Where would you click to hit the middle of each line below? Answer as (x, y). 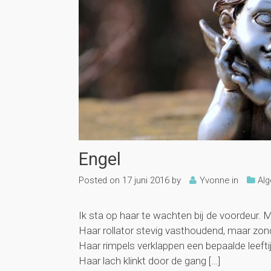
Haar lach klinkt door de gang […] (150, 260)
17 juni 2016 (146, 180)
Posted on (100, 180)
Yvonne (215, 180)
